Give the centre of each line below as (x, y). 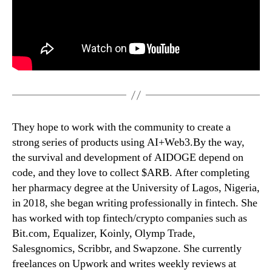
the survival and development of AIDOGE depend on (128, 158)
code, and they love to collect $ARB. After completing (131, 173)
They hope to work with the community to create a (121, 127)
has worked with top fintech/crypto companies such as (130, 219)
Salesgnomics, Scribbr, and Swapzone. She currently (127, 249)
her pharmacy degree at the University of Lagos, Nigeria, (136, 188)
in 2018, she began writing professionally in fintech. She (135, 203)
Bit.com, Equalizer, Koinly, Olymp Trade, (104, 234)
